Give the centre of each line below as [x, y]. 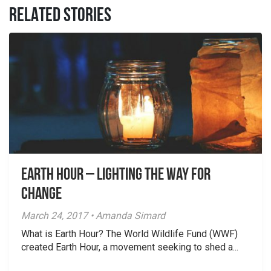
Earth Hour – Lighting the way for [116, 175]
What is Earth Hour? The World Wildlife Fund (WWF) [129, 234]
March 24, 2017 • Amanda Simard [93, 216]
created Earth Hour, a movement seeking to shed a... [130, 247]
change [41, 195]
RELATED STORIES [60, 16]
